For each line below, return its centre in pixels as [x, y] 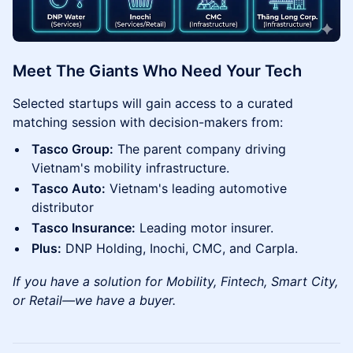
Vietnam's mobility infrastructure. [130, 168]
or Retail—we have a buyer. [94, 301]
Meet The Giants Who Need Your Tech [157, 71]
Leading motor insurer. [204, 228]
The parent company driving [200, 149]
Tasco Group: [72, 149]
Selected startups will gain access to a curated [153, 104]
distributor [63, 208]
